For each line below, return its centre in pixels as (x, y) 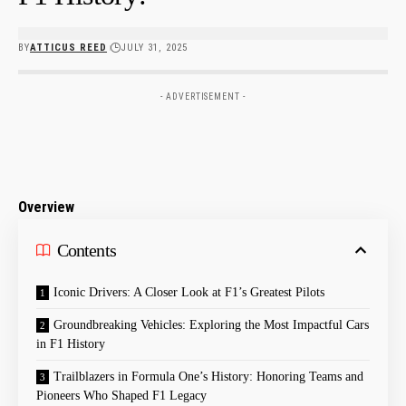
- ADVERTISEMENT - (203, 96)
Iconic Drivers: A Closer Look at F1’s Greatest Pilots (189, 292)
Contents (87, 250)
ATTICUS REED (69, 47)
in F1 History (71, 343)
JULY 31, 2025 (154, 47)
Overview (46, 207)
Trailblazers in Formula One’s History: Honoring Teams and (208, 376)
